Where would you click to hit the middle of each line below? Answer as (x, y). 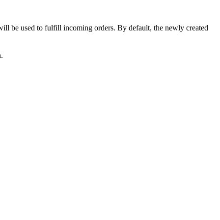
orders (104, 28)
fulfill (53, 28)
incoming (78, 28)
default (139, 28)
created (197, 28)
